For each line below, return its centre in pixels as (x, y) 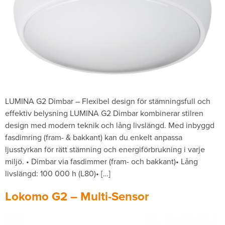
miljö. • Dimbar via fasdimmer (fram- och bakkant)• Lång (101, 161)
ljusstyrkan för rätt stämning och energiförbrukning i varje (105, 149)
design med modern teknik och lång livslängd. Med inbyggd (110, 125)
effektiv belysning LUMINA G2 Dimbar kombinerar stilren (104, 113)
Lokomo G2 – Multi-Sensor (77, 196)
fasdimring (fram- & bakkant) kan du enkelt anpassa (94, 137)
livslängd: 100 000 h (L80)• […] (58, 173)
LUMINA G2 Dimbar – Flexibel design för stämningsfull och (108, 101)
